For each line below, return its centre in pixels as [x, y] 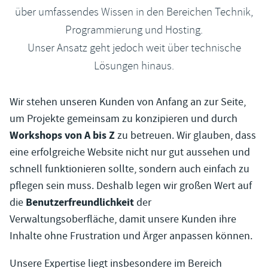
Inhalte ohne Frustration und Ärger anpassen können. [131, 236]
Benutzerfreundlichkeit [80, 202]
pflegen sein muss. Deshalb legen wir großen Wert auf [131, 185]
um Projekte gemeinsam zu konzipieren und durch [124, 118]
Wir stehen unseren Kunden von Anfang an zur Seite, [128, 102]
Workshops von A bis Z [62, 135]
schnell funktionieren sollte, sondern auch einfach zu [130, 169]
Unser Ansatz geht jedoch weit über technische [134, 48]
